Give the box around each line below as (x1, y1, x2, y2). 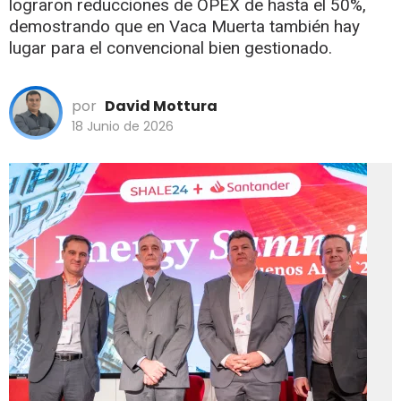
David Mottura (105, 95, 218, 116)
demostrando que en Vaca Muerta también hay (9, 15, 360, 37)
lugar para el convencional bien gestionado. (9, 37, 332, 58)
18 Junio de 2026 (72, 116, 174, 135)
